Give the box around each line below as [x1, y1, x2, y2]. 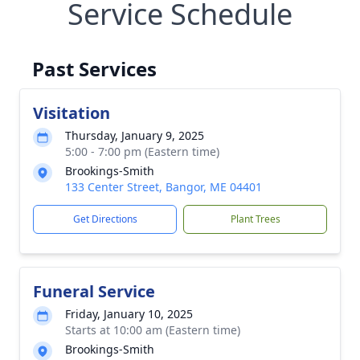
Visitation [33, 102, 110, 124]
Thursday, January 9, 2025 [65, 128, 204, 143]
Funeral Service [33, 280, 155, 302]
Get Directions [72, 212, 137, 226]
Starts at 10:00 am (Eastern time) [65, 322, 240, 337]
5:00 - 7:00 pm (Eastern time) [65, 144, 219, 159]
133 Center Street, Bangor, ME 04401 [65, 179, 262, 194]
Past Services [32, 55, 157, 82]
